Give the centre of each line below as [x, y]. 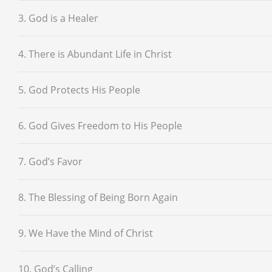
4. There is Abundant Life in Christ [95, 54]
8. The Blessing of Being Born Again [98, 197]
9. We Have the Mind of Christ [86, 233]
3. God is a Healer [58, 18]
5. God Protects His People [79, 90]
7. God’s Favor [50, 161]
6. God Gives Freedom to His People [100, 125]
